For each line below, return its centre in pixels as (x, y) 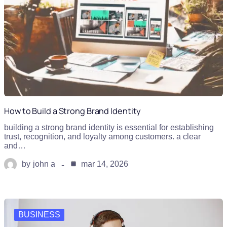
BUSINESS (39, 214)
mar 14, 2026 (104, 164)
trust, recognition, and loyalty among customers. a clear (102, 136)
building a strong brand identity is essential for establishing (109, 127)
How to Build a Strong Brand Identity (73, 111)
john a (44, 164)
